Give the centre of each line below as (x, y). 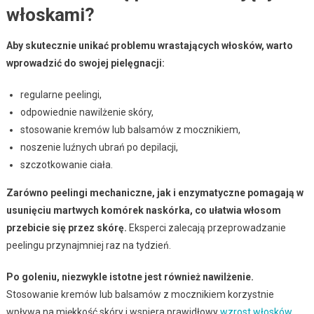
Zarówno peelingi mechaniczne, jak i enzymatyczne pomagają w (155, 192)
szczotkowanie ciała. (66, 164)
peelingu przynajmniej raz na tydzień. (88, 245)
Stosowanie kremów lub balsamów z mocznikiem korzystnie (140, 294)
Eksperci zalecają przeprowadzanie (206, 227)
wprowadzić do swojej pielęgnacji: (85, 63)
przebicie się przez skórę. (66, 227)
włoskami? (50, 14)
